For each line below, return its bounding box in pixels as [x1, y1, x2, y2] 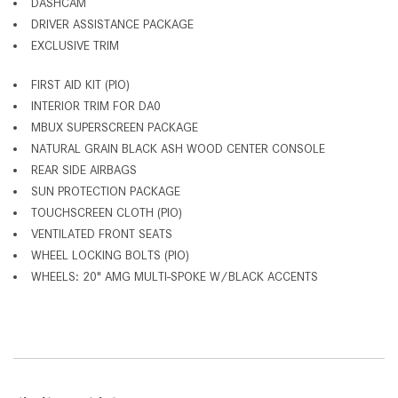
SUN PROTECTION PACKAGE [31, 183, 180, 198]
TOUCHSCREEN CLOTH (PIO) [31, 204, 182, 219]
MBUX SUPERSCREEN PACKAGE [31, 119, 198, 134]
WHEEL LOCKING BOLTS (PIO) [31, 247, 189, 262]
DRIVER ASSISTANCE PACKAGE [31, 16, 194, 31]
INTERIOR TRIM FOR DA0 [31, 98, 161, 113]
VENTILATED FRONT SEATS [31, 226, 172, 241]
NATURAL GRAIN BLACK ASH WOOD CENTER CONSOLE [31, 140, 325, 155]
